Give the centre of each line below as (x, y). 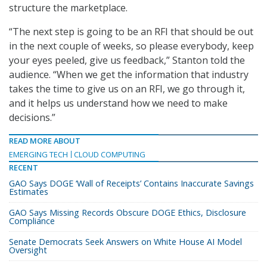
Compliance (32, 221)
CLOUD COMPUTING (110, 155)
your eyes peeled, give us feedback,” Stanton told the (127, 60)
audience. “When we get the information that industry (129, 75)
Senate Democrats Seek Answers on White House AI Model (125, 242)
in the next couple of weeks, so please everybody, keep (131, 46)
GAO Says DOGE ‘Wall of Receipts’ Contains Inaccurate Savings (131, 184)
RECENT (24, 168)
